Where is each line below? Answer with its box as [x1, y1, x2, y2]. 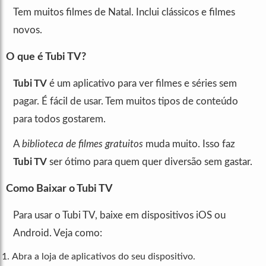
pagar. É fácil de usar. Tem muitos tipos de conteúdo [13, 96, 238, 106]
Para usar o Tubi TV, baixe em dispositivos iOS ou [13, 210, 226, 220]
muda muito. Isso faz [143, 139, 235, 149]
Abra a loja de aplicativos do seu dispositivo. [12, 252, 195, 261]
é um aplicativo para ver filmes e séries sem [47, 78, 237, 88]
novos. [13, 25, 42, 35]
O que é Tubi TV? [6, 52, 86, 62]
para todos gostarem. [13, 114, 106, 124]
